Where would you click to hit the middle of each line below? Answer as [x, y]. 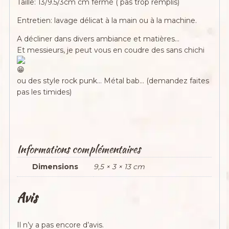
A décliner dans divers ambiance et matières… [98, 39]
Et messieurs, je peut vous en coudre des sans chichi [111, 50]
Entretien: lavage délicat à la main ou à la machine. [107, 21]
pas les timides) [44, 92]
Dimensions [55, 167]
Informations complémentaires [79, 149]
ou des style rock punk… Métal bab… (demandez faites [113, 81]
